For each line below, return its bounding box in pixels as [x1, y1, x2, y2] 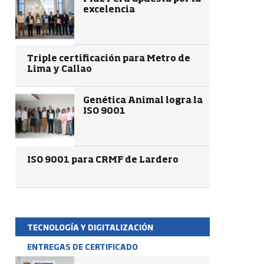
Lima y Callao [27, 65, 92, 74]
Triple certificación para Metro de [27, 54, 190, 63]
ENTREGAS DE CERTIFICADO [27, 240, 138, 252]
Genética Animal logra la [83, 96, 203, 105]
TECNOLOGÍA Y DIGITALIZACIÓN [27, 221, 153, 233]
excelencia [83, 5, 135, 14]
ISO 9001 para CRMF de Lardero [27, 156, 179, 164]
